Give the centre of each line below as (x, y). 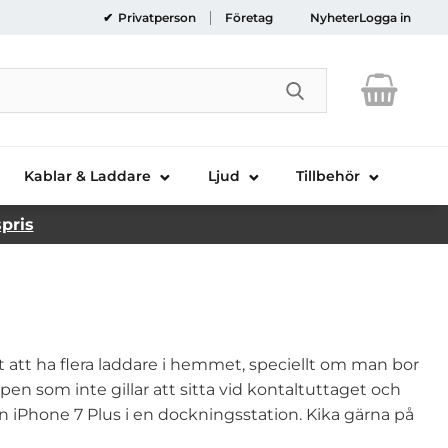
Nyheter (334, 17)
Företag (248, 17)
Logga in (385, 17)
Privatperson (155, 17)
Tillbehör (328, 175)
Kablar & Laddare (88, 175)
